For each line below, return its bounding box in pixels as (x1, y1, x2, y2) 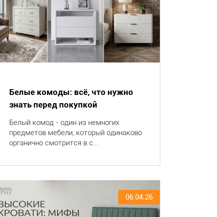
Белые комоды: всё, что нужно (9, 87, 133, 97)
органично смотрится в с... (9, 139, 99, 147)
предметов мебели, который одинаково (9, 128, 142, 137)
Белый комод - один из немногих (9, 118, 119, 127)
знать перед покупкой (9, 100, 97, 109)
